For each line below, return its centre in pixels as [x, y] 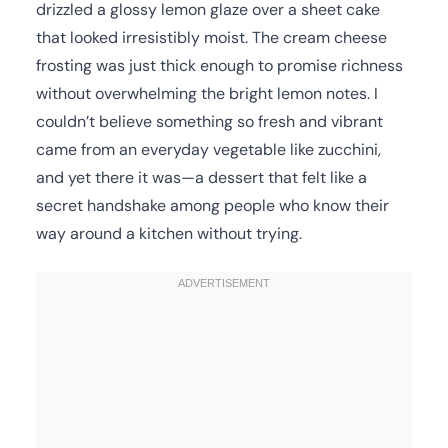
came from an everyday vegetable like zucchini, [208, 149]
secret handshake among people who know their [212, 205]
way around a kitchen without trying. [169, 233]
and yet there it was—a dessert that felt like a [201, 177]
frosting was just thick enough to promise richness [219, 65]
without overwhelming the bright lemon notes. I [207, 93]
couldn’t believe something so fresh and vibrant [209, 121]
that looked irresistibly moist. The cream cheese [211, 37]
